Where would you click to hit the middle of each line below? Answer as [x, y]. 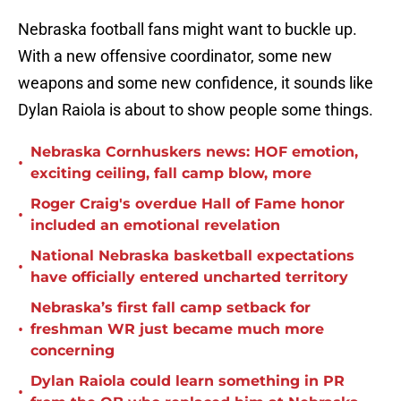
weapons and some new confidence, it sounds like [196, 83]
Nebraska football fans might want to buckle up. [188, 30]
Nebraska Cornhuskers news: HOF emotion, [194, 152]
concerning [73, 351]
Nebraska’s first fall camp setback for [171, 308]
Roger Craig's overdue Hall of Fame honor [188, 204]
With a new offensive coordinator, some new [175, 56]
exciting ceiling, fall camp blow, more [171, 174]
